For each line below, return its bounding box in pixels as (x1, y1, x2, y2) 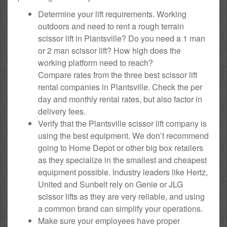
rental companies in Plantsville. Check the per (38, 81, 202, 93)
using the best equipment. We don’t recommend (38, 129, 209, 141)
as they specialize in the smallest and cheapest (38, 154, 207, 166)
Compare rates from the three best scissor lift (38, 68, 197, 81)
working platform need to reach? (38, 56, 153, 68)
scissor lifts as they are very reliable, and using (38, 190, 205, 202)
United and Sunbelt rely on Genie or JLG (38, 178, 183, 190)
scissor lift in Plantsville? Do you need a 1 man (38, 32, 205, 44)
